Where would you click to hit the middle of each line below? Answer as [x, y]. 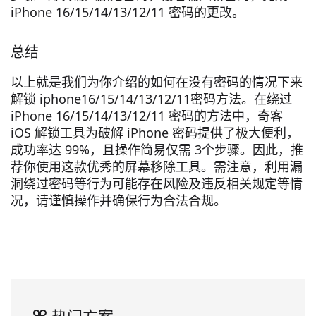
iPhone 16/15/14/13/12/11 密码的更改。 [128, 12]
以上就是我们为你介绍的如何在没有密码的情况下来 [157, 82]
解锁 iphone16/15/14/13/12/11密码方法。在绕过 [151, 99]
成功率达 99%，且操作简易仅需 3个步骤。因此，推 [157, 150]
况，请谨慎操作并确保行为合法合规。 [119, 201]
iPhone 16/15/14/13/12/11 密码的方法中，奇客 [147, 116]
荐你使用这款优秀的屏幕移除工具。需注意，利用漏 [157, 167]
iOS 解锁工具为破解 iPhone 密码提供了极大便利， [155, 133]
